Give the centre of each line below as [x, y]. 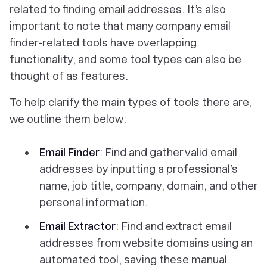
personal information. [94, 202]
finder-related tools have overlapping [103, 43]
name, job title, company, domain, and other [148, 186]
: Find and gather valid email [168, 152]
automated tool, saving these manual [133, 260]
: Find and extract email [174, 226]
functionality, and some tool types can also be [125, 59]
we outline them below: [68, 119]
